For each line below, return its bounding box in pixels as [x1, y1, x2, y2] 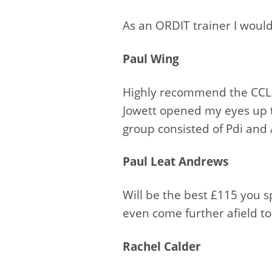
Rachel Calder [123, 238, 201, 254]
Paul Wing [123, 51, 179, 67]
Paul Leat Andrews [123, 154, 228, 170]
